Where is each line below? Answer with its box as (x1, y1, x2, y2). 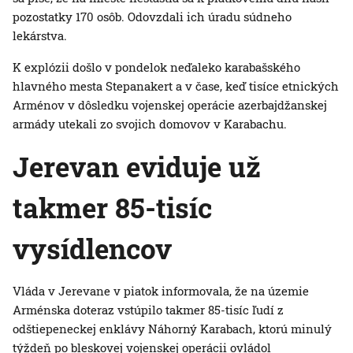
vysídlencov (13, 230, 172, 267)
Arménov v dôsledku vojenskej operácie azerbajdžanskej (13, 97, 327, 113)
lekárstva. (13, 28, 67, 44)
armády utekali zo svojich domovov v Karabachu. (13, 116, 287, 132)
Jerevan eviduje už (13, 148, 261, 185)
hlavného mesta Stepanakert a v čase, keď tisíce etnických (13, 78, 339, 95)
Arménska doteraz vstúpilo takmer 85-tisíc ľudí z (13, 302, 284, 318)
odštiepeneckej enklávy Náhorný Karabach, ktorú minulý (13, 321, 332, 337)
